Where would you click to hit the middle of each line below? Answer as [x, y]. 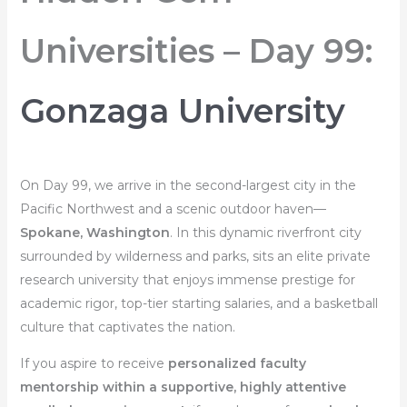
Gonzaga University [182, 110]
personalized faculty [237, 363]
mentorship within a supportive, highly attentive [183, 387]
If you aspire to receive [94, 363]
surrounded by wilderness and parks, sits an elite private [195, 256]
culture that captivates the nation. [127, 327]
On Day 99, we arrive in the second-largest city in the [188, 185]
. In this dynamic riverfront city [265, 232]
